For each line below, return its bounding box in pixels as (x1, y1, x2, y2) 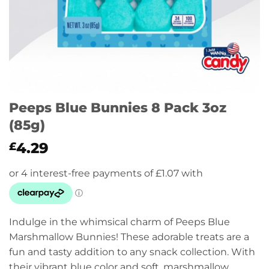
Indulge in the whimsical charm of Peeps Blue (9, 216, 230, 228)
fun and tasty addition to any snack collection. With (9, 246, 255, 258)
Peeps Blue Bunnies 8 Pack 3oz (9, 99, 226, 116)
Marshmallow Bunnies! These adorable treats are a (9, 231, 249, 243)
